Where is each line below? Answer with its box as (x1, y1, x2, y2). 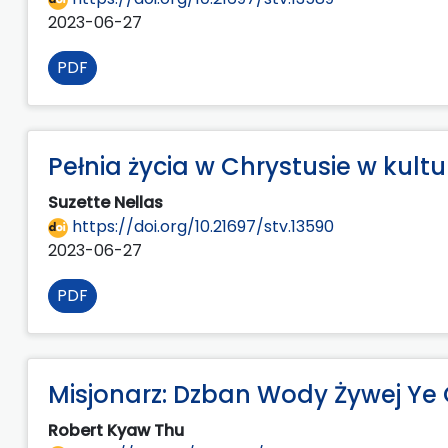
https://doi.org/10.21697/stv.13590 (68, 214, 334, 238)
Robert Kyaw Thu (48, 418, 188, 442)
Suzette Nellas (48, 190, 167, 214)
